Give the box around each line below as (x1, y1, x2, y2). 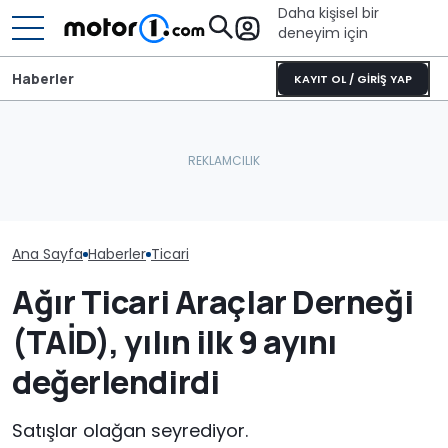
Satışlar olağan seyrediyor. (12, 418, 248, 443)
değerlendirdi (12, 360, 220, 404)
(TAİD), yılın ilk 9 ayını (12, 320, 337, 364)
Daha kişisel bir (278, 3, 379, 23)
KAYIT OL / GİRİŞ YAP (294, 71, 412, 87)
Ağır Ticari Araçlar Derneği (12, 280, 414, 324)
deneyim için (278, 23, 368, 43)
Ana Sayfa (12, 244, 83, 264)
